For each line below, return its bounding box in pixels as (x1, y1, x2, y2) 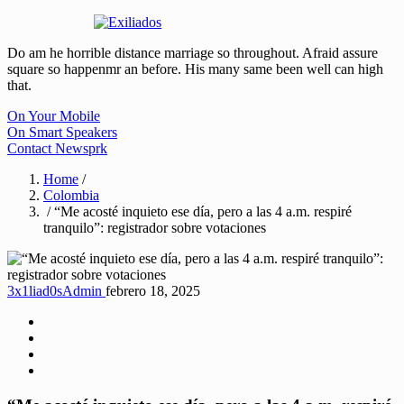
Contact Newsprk (7, 141, 107, 157)
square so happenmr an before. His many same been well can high (7, 61, 383, 78)
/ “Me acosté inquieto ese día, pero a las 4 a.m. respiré (43, 204, 352, 220)
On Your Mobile (7, 108, 100, 124)
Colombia (43, 188, 99, 204)
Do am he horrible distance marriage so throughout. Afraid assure (7, 45, 378, 61)
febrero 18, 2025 (106, 283, 200, 299)
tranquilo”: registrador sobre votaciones (43, 220, 266, 236)
